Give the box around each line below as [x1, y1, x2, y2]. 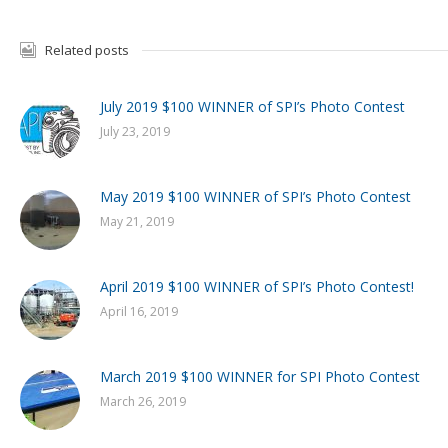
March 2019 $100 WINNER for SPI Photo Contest [100, 366, 420, 386]
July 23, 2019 [100, 122, 170, 140]
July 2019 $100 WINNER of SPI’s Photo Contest [100, 96, 405, 116]
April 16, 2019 [100, 302, 178, 320]
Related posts [45, 40, 129, 59]
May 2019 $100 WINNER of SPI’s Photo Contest [100, 186, 411, 206]
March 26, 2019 [100, 392, 186, 410]
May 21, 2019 [100, 212, 174, 230]
